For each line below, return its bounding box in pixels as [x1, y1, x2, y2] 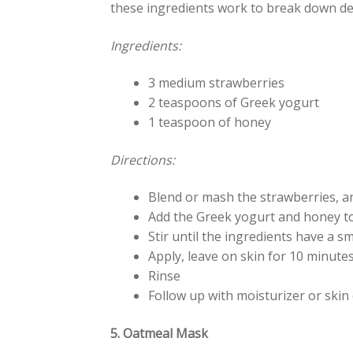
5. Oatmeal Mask [110, 325, 209, 343]
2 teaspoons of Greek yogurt [148, 94, 320, 112]
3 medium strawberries [148, 74, 285, 92]
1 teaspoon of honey [148, 113, 272, 132]
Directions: [110, 150, 179, 169]
